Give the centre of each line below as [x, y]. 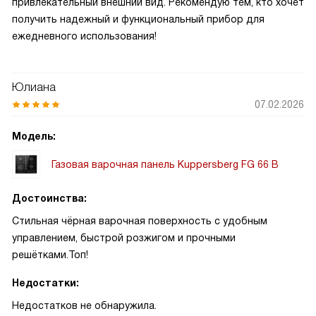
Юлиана [34, 87]
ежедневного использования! [84, 36]
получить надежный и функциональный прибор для [138, 19]
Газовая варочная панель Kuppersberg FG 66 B [165, 164]
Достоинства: [49, 198]
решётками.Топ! [50, 255]
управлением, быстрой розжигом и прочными [124, 238]
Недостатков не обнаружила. [84, 305]
